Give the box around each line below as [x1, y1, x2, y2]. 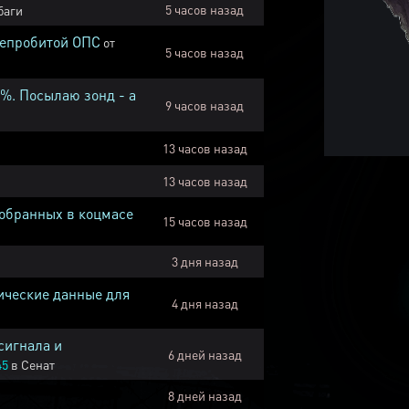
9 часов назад [165, 97, 244, 113]
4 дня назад [171, 295, 238, 311]
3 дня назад [171, 253, 238, 269]
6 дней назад [167, 346, 242, 362]
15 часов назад [162, 213, 247, 229]
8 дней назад [167, 387, 242, 404]
